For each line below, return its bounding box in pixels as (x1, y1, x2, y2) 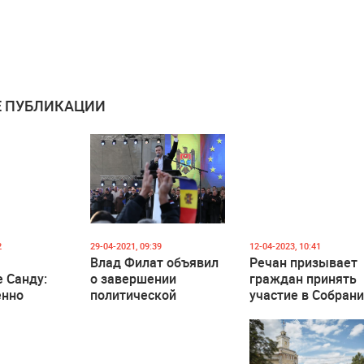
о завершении (89, 270, 176, 288)
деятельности (89, 302, 176, 321)
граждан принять (249, 270, 357, 288)
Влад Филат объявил (89, 253, 219, 272)
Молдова (249, 318, 306, 337)
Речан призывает (249, 253, 358, 272)
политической (89, 286, 176, 305)
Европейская (249, 302, 330, 321)
